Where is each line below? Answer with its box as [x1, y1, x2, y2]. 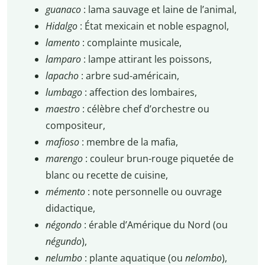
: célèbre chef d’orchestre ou [82, 102, 209, 115]
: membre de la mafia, [81, 135, 178, 148]
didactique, [45, 201, 95, 215]
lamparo [45, 52, 83, 66]
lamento [45, 35, 82, 49]
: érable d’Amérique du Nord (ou [83, 218, 228, 231]
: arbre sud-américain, [80, 69, 179, 82]
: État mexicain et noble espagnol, [79, 19, 229, 33]
